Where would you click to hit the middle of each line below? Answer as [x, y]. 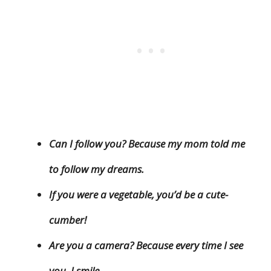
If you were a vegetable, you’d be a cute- [139, 194]
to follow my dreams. [96, 169]
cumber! [68, 220]
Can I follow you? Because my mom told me [147, 143]
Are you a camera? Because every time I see [146, 245]
